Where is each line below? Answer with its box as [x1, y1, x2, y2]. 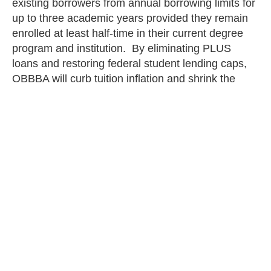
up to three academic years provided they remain [12, 12, 248, 25]
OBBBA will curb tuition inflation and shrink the [12, 73, 235, 85]
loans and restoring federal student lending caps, [12, 57, 247, 70]
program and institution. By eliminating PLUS [12, 42, 231, 55]
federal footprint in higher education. [12, 88, 186, 100]
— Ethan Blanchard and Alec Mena [12, 112, 181, 125]
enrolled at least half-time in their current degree [12, 27, 243, 40]
